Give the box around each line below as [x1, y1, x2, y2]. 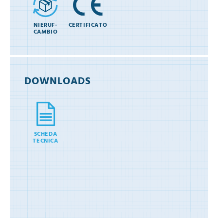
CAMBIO [33, 27, 58, 37]
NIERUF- [34, 20, 57, 31]
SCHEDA [34, 129, 57, 140]
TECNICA [33, 136, 58, 146]
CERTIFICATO [68, 20, 108, 31]
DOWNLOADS [24, 73, 91, 90]
